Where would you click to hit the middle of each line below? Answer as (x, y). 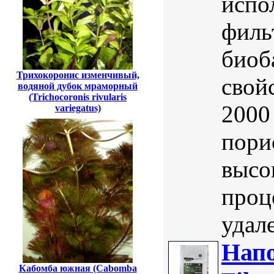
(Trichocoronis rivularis (78, 97)
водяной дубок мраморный (78, 86)
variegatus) (78, 108)
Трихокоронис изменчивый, (78, 75)
